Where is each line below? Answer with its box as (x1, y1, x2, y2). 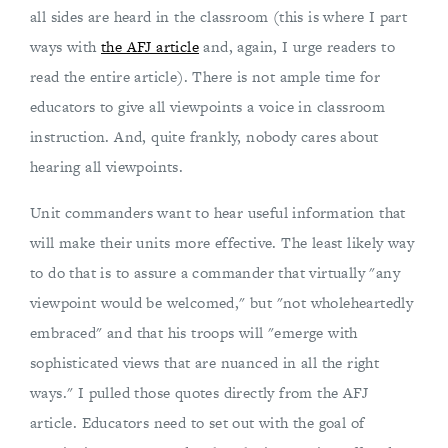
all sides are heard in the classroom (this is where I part (30, 6, 408, 27)
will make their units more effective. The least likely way (30, 232, 415, 253)
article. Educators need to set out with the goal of (30, 412, 365, 433)
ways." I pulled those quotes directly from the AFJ (30, 382, 368, 403)
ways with (30, 36, 102, 57)
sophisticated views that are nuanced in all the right (30, 352, 380, 373)
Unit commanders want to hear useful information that (30, 202, 406, 223)
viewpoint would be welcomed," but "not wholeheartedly (30, 292, 414, 313)
